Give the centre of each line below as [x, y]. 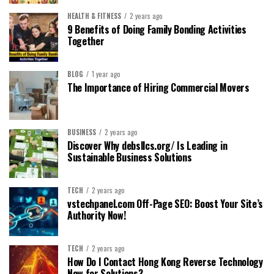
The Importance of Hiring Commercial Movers [158, 87]
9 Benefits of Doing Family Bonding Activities [157, 29]
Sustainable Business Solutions [130, 157]
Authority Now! [97, 215]
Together [86, 41]
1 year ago [106, 74]
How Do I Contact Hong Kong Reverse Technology [165, 261]
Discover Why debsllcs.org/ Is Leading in [147, 145]
